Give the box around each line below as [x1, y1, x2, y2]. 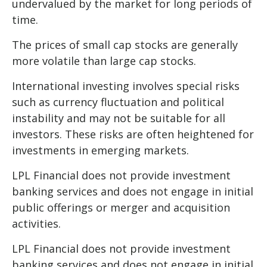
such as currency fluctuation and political [12, 94, 224, 109]
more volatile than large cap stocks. [12, 53, 196, 68]
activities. [12, 216, 64, 231]
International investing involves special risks [12, 78, 240, 93]
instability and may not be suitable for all [12, 110, 225, 125]
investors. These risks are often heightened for [12, 126, 254, 141]
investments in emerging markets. [12, 142, 189, 157]
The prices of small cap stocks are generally [12, 37, 238, 52]
